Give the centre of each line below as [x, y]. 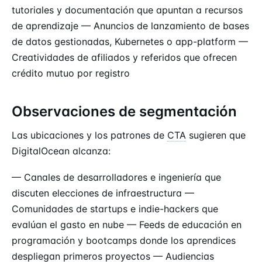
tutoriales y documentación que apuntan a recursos [127, 10]
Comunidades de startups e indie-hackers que [115, 208]
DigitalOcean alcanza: [61, 151]
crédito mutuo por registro [71, 73]
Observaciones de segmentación [124, 112]
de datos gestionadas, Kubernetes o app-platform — [130, 42]
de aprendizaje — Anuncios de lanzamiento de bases [130, 26]
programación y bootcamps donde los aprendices [124, 240]
